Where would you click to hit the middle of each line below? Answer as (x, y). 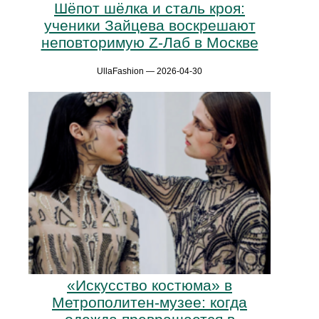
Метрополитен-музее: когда (150, 302)
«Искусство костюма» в (150, 285)
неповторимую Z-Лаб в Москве (150, 43)
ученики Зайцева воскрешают (150, 26)
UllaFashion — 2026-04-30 (150, 72)
